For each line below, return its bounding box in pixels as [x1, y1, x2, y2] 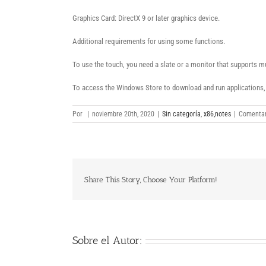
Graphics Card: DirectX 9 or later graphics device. [72, 14, 220, 23]
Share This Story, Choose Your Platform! [84, 175, 217, 184]
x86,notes [204, 110, 231, 118]
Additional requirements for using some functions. [72, 37, 225, 46]
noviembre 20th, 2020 [92, 110, 154, 118]
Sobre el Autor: [72, 234, 142, 247]
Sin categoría [162, 110, 201, 118]
